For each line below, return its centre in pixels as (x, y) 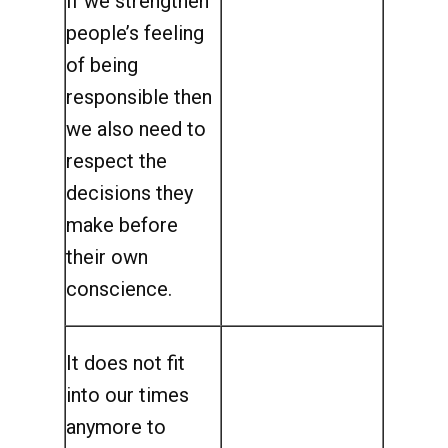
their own (107, 257)
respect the (116, 161)
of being (102, 65)
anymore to (116, 427)
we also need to (136, 129)
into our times (127, 395)
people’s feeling (135, 33)
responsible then (139, 97)
